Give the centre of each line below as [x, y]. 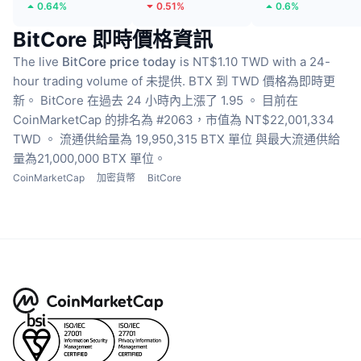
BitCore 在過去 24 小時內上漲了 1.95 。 [149, 100]
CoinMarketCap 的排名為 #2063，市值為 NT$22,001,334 [174, 119]
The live [37, 61]
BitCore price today [119, 61]
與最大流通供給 [298, 139]
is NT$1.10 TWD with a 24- [253, 61]
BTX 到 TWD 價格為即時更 [262, 81]
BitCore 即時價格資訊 [113, 39]
